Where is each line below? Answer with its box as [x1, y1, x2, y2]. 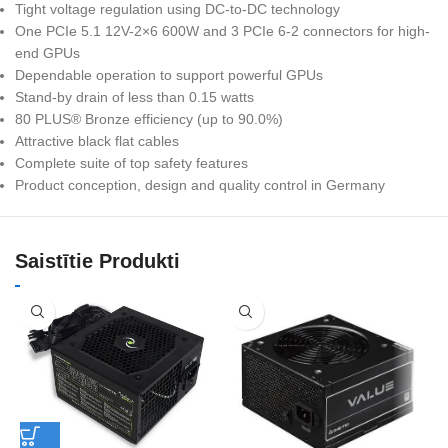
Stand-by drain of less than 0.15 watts [15, 88, 254, 105]
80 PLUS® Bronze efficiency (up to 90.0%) [15, 110, 283, 127]
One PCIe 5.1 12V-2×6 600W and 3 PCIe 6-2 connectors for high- [15, 22, 430, 39]
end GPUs [15, 44, 80, 61]
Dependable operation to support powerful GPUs [15, 66, 323, 83]
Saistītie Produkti [15, 249, 180, 272]
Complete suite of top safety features [15, 154, 248, 171]
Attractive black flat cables [15, 132, 179, 149]
